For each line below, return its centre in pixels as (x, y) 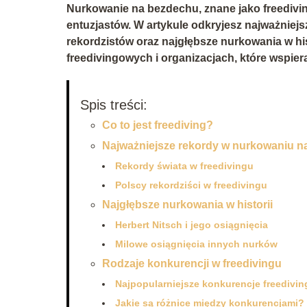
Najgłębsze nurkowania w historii (187, 204)
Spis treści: (114, 105)
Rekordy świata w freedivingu (184, 165)
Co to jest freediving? (158, 125)
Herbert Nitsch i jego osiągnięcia (192, 224)
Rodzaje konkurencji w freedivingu (192, 263)
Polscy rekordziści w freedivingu (191, 185)
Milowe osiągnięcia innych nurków (196, 244)
